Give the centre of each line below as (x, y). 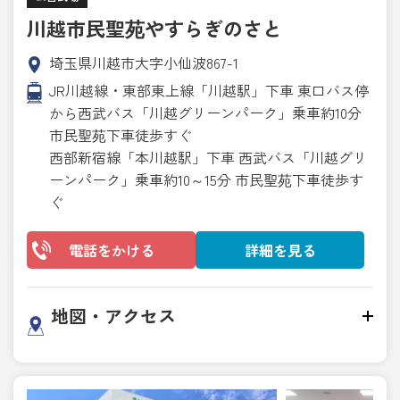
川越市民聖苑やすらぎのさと (154, 27)
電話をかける (111, 250)
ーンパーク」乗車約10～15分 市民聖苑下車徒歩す (206, 179)
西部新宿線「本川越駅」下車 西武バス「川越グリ (208, 157)
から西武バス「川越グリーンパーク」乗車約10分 (205, 112)
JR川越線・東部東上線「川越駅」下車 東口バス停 (209, 90)
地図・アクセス (113, 315)
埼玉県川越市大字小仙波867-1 (144, 62)
